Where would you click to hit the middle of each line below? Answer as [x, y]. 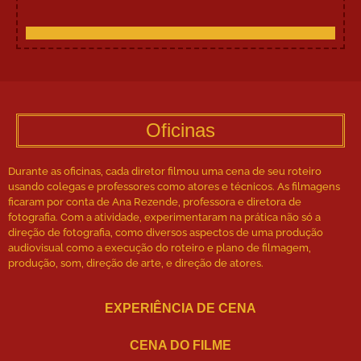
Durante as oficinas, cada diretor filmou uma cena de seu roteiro [165, 171]
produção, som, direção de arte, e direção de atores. [136, 263]
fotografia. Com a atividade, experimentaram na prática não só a [164, 217]
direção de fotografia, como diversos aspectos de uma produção [166, 232]
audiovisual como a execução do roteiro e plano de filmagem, [160, 247]
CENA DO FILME [180, 346]
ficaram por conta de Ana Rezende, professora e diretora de [155, 201]
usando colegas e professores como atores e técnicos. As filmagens [174, 186]
